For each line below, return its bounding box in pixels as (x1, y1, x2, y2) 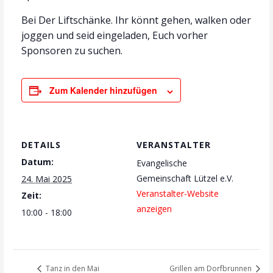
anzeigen (136, 202, 172, 214)
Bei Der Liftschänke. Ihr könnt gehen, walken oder (21, 13, 251, 27)
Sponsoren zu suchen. (21, 44, 122, 58)
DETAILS (21, 138, 61, 151)
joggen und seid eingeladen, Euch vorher (21, 29, 208, 43)
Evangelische (136, 157, 187, 169)
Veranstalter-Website (136, 187, 219, 199)
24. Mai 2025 (21, 172, 72, 185)
